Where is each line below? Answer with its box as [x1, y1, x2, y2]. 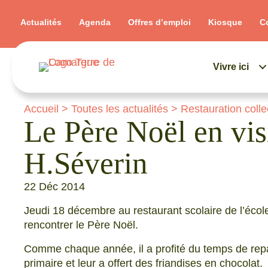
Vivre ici [213, 62, 249, 72]
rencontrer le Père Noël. [24, 219, 138, 231]
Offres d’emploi [128, 17, 191, 27]
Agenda [79, 17, 111, 27]
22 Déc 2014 [24, 181, 85, 193]
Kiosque [208, 17, 242, 27]
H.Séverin [24, 147, 148, 180]
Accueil [24, 103, 59, 115]
